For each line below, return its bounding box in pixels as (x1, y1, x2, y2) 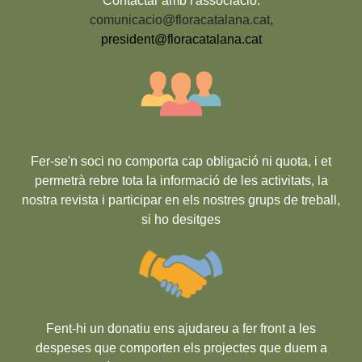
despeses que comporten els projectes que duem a (35, 341, 327, 356)
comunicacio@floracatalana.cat (89, 13, 270, 27)
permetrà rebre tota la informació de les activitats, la (34, 174, 328, 188)
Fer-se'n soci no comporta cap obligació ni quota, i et (31, 154, 331, 169)
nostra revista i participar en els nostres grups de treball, (22, 193, 340, 208)
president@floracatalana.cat (100, 32, 262, 47)
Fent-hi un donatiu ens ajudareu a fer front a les (46, 322, 316, 336)
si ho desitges (141, 213, 221, 227)
